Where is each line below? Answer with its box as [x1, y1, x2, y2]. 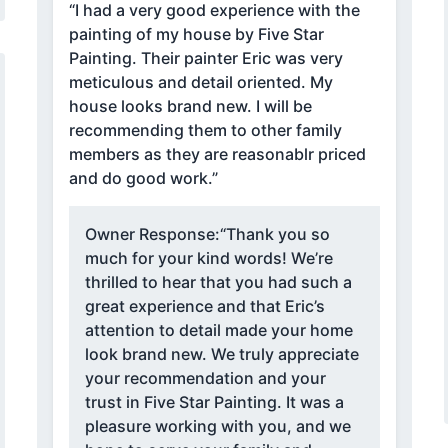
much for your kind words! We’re [84, 248, 333, 269]
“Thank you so [219, 224, 330, 245]
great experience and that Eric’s [84, 296, 325, 317]
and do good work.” [68, 168, 218, 189]
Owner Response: [84, 224, 220, 245]
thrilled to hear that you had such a [84, 272, 352, 293]
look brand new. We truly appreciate [84, 344, 359, 365]
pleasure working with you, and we [84, 416, 351, 437]
